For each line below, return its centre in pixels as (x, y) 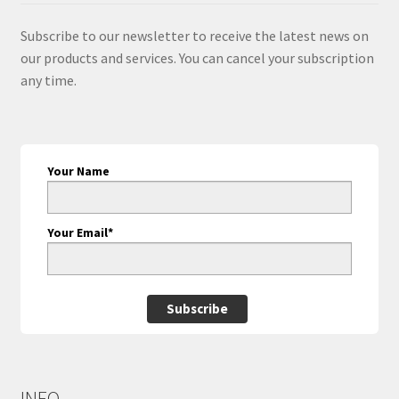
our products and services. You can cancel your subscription (197, 57)
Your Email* (80, 232)
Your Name (78, 171)
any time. (48, 80)
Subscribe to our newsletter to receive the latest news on (194, 35)
